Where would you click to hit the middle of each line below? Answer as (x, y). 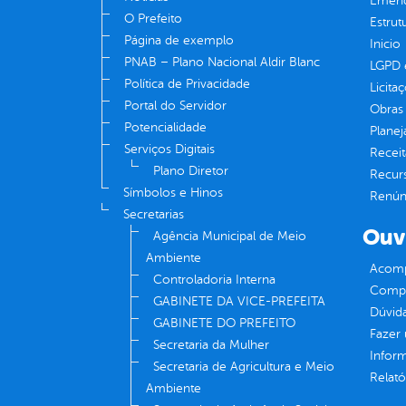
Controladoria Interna (214, 280)
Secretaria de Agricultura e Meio (244, 367)
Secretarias (154, 215)
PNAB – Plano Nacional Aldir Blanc (222, 63)
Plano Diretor (191, 171)
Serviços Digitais (169, 150)
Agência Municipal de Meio (230, 237)
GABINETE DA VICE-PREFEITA (239, 302)
